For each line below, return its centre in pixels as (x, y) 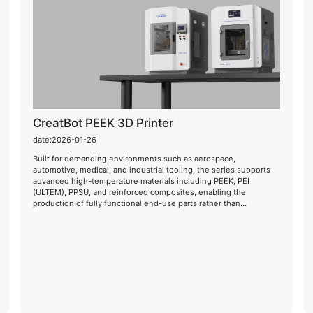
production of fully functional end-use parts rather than (137, 203)
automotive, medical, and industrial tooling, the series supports (152, 169)
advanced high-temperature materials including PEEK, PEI (141, 181)
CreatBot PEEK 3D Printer (103, 123)
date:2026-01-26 (65, 139)
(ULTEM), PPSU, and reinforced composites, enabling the (140, 192)
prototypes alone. (66, 214)
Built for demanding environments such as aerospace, (134, 158)
